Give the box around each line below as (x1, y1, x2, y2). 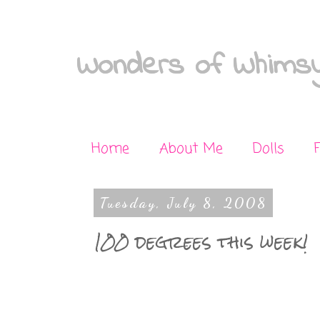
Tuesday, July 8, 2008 (99, 194, 267, 211)
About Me (159, 138, 223, 160)
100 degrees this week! (94, 223, 308, 261)
